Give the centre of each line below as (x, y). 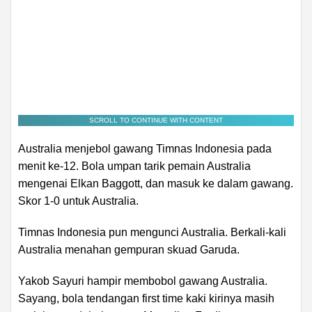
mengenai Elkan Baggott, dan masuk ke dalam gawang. (156, 183)
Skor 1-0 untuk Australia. (78, 201)
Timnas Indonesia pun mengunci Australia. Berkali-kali (152, 232)
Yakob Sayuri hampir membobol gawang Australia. (143, 281)
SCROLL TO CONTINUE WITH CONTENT (156, 120)
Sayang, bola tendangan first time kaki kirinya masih (146, 298)
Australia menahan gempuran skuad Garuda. (129, 249)
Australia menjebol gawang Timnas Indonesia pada (145, 148)
